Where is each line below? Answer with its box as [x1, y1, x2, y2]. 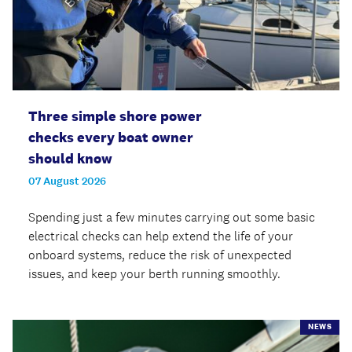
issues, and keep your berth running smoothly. [28, 266, 280, 283]
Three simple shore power [28, 108, 202, 126]
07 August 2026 [28, 174, 106, 189]
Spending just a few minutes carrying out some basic [28, 209, 315, 226]
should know [28, 150, 112, 168]
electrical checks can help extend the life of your [28, 228, 293, 245]
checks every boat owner [28, 129, 193, 147]
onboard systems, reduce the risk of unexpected [28, 247, 291, 264]
